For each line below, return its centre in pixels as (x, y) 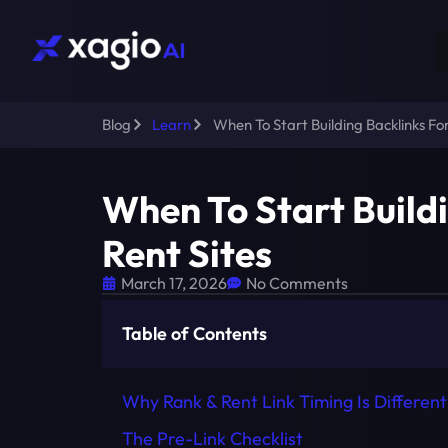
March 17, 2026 (174, 282)
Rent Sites (187, 253)
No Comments (297, 282)
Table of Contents (194, 333)
